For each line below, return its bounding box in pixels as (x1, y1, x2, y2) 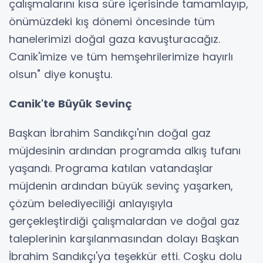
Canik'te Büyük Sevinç (9, 96, 132, 111)
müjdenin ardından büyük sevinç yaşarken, (9, 178, 233, 193)
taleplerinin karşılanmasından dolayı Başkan (9, 231, 239, 246)
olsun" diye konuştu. (9, 66, 112, 82)
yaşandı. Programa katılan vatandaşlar (9, 160, 213, 176)
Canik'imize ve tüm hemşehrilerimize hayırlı (9, 49, 233, 64)
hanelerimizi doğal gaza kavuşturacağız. (9, 31, 220, 46)
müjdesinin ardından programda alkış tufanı (9, 143, 241, 158)
